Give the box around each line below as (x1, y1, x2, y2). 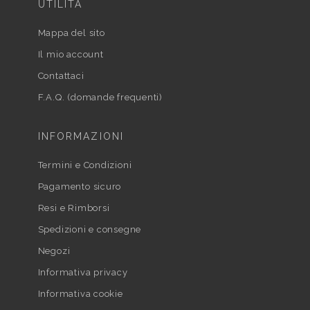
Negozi (37, 245, 71, 256)
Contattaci (37, 70, 84, 81)
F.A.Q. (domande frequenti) (37, 91, 163, 102)
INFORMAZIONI (37, 130, 124, 142)
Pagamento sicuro (37, 181, 122, 192)
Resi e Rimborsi (37, 202, 110, 213)
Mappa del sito (37, 27, 105, 38)
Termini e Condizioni (37, 159, 132, 170)
